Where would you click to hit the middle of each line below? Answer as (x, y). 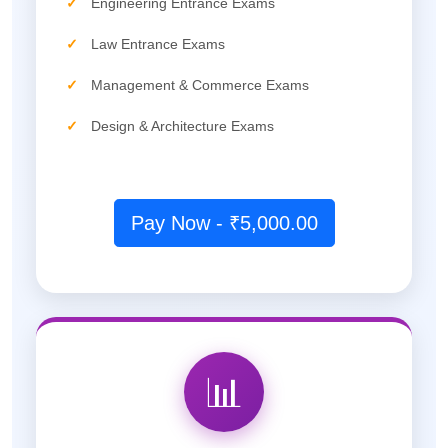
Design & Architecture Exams (182, 125)
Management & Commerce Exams (200, 84)
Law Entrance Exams (158, 43)
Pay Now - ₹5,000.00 (224, 222)
